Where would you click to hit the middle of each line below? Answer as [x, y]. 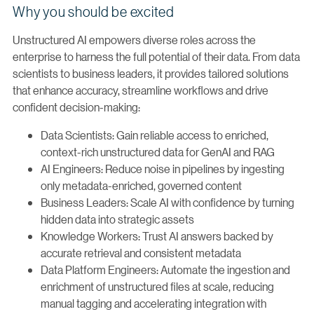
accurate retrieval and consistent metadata [141, 252]
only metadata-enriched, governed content [141, 185]
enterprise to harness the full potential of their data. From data [156, 56]
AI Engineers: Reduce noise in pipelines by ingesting [163, 168]
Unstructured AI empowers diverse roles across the [134, 39]
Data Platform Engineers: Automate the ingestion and [165, 269]
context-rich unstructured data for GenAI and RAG [158, 151]
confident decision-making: [76, 107]
